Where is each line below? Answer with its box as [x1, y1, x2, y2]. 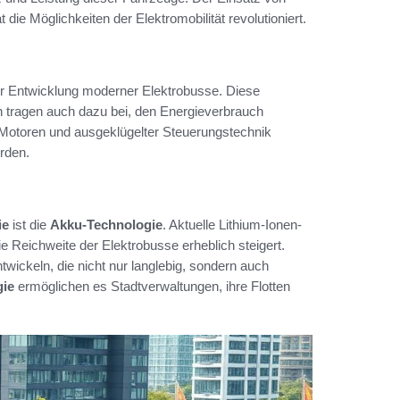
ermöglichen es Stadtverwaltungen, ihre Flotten [14, 278, 290, 294]
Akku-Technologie [50, 216, 162, 232]
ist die [9, 216, 50, 232]
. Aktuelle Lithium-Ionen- [162, 216, 302, 232]
